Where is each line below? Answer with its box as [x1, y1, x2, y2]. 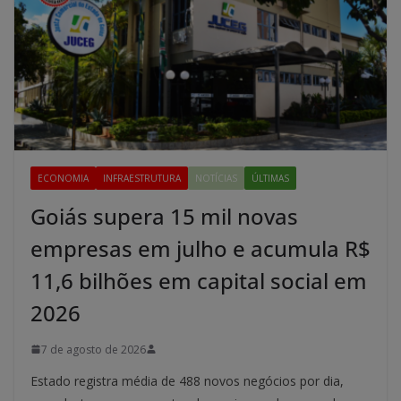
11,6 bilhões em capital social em [30, 265, 367, 295]
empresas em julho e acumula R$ [30, 233, 371, 263]
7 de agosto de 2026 [41, 341, 146, 357]
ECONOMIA [38, 171, 89, 184]
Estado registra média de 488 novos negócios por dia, [30, 371, 344, 389]
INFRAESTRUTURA [103, 171, 181, 184]
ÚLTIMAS [252, 171, 289, 184]
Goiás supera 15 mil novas [30, 200, 298, 231]
